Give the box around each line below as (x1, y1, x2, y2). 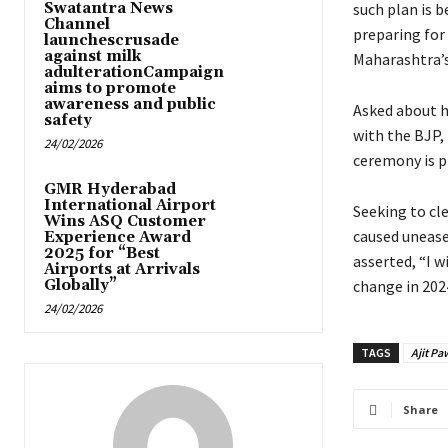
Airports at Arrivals (44, 260, 200, 280)
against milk (44, 47, 141, 67)
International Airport (44, 196, 216, 216)
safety (44, 111, 92, 131)
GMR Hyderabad (44, 180, 176, 200)
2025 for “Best (44, 244, 160, 264)
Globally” (44, 276, 117, 296)
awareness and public (44, 95, 216, 115)
